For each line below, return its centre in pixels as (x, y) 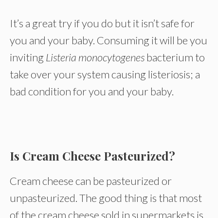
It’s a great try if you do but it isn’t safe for (102, 23)
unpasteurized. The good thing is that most (106, 198)
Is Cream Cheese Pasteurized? (92, 156)
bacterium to (176, 57)
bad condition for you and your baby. (92, 91)
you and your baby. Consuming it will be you (109, 40)
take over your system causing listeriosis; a (105, 74)
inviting (28, 57)
